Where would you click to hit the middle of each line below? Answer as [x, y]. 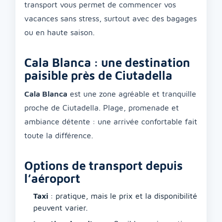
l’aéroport [52, 178]
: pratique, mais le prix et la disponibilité [123, 196]
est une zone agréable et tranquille [132, 94]
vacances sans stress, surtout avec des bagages [111, 18]
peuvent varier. [60, 208]
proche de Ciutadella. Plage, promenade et [102, 108]
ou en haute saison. [59, 32]
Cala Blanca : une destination [107, 62]
